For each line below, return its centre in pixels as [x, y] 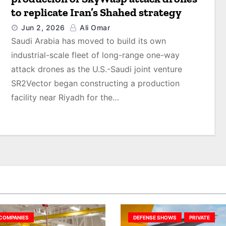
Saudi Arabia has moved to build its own [89, 41]
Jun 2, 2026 [43, 27]
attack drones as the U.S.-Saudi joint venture [97, 69]
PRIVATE [200, 217]
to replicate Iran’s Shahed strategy [97, 12]
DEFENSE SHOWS [155, 217]
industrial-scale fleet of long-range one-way [96, 55]
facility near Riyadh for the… [65, 97]
